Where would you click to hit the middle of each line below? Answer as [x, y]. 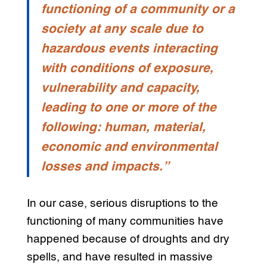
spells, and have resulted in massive [119, 257]
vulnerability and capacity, [120, 89]
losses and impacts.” [105, 167]
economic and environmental [129, 148]
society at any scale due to [122, 30]
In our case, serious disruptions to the [122, 204]
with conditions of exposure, [127, 69]
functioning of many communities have [125, 222]
